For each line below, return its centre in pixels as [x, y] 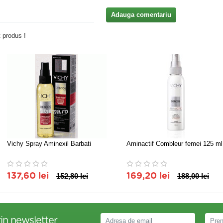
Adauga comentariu [141, 15]
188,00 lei [193, 176]
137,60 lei [28, 176]
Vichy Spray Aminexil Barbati [49, 144]
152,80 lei [72, 176]
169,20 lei [148, 176]
